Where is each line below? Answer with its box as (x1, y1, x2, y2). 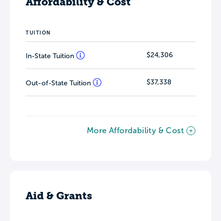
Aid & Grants (26, 189, 92, 202)
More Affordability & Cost (87, 126, 184, 135)
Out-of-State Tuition (26, 79, 93, 87)
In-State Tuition (26, 52, 76, 60)
